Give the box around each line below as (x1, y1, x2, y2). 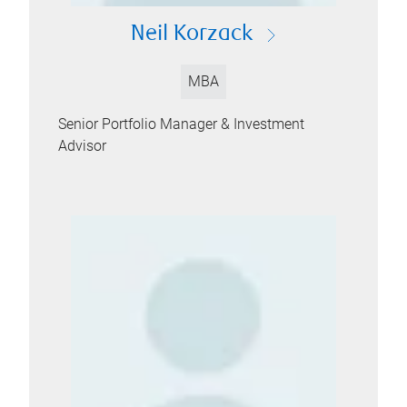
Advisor (58, 137, 106, 154)
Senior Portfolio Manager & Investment (58, 115, 304, 133)
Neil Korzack (131, 24, 253, 46)
